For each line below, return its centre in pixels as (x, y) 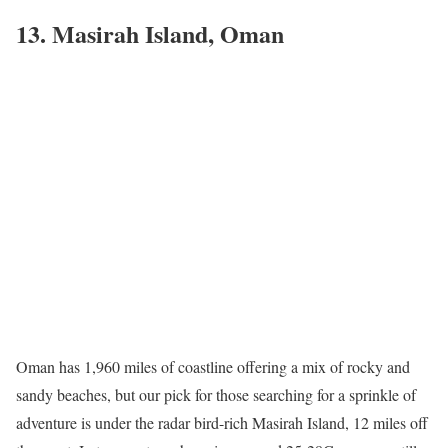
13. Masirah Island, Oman (150, 33)
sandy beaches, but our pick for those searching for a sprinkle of (216, 394)
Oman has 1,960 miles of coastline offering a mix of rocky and (213, 366)
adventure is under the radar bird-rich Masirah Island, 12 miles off (222, 422)
